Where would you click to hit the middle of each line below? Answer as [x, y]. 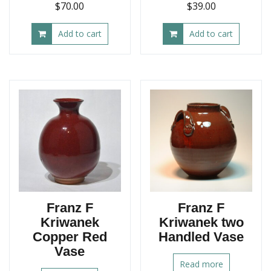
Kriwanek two [201, 222]
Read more [201, 264]
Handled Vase [201, 237]
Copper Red [70, 237]
